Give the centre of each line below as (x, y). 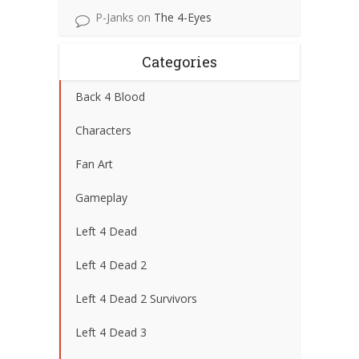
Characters (103, 131)
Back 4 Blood (110, 97)
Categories (179, 62)
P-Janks (115, 18)
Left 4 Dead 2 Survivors (136, 299)
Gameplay (101, 198)
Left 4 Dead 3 (111, 333)
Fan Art (94, 164)
